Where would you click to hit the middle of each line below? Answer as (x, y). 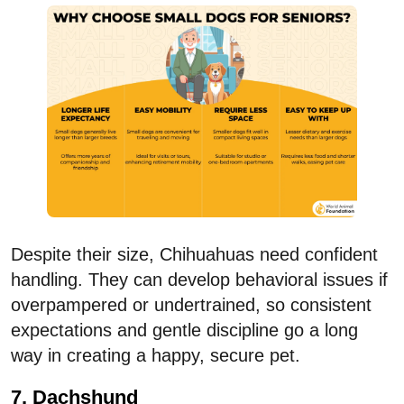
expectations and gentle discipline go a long (184, 330)
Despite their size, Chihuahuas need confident (194, 254)
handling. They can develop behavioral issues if (199, 279)
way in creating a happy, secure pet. (156, 355)
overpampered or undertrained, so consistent (191, 304)
